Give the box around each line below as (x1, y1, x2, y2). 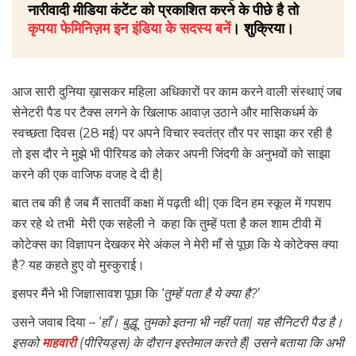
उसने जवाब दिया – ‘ (12, 315, 101, 331)
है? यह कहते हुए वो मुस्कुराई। (12, 257, 145, 273)
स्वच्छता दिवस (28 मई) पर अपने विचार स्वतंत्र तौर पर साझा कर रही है (12, 126, 332, 141)
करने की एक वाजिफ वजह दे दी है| (12, 167, 163, 183)
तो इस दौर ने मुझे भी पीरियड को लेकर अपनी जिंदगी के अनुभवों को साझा (12, 146, 331, 162)
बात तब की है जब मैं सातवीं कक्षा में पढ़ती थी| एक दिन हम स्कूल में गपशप (12, 195, 331, 211)
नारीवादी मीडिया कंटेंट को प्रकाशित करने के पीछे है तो (28, 2, 299, 20)
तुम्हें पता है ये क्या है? (164, 286, 257, 302)
